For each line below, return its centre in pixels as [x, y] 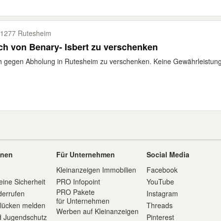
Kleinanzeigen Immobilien [96, 170]
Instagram [163, 193]
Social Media [168, 154]
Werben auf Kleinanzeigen [97, 211]
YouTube [161, 182]
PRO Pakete [75, 192]
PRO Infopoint [78, 182]
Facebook [162, 170]
